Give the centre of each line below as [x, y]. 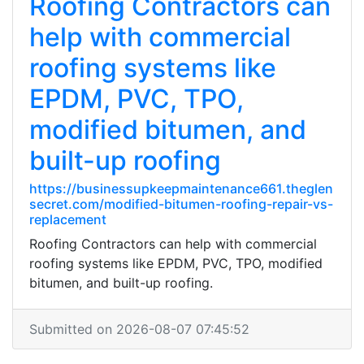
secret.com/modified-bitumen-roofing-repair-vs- [181, 204]
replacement [68, 219]
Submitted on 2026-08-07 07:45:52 [139, 329]
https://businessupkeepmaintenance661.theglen [181, 188]
